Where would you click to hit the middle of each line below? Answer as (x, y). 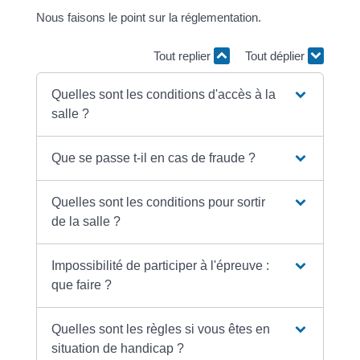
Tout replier (184, 55)
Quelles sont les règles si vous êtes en (161, 329)
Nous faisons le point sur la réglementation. (148, 17)
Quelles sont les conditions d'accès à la (164, 94)
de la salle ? (86, 221)
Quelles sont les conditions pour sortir (159, 202)
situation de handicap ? (118, 348)
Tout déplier (277, 55)
